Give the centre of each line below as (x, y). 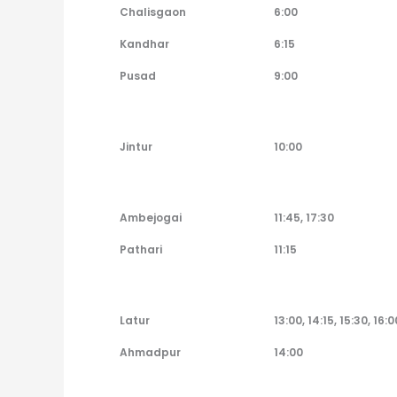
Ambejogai (150, 218)
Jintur (136, 147)
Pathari (140, 250)
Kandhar (144, 44)
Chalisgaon (152, 12)
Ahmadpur (150, 353)
